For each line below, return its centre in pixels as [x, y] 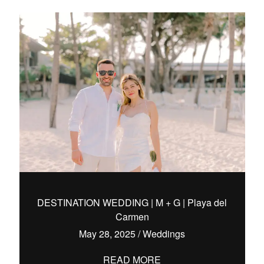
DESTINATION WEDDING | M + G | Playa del [132, 202]
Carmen [132, 216]
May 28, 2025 [108, 233]
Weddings [164, 233]
